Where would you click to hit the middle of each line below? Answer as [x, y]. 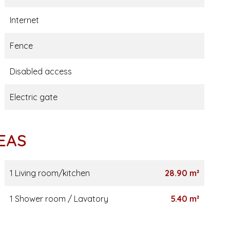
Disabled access [41, 71]
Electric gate [33, 97]
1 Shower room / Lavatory [59, 199]
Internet [24, 20]
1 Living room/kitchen [50, 173]
